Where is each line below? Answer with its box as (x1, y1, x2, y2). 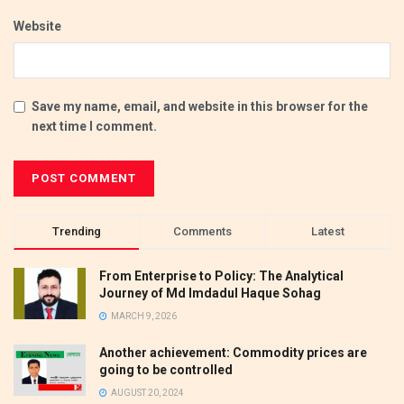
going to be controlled (99, 362, 233, 377)
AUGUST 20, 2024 (109, 387, 184, 398)
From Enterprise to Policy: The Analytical (99, 268, 344, 283)
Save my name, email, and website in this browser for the (32, 98, 368, 114)
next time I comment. (32, 118, 157, 133)
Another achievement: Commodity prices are (99, 344, 367, 360)
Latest (310, 224, 344, 238)
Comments (172, 224, 232, 238)
